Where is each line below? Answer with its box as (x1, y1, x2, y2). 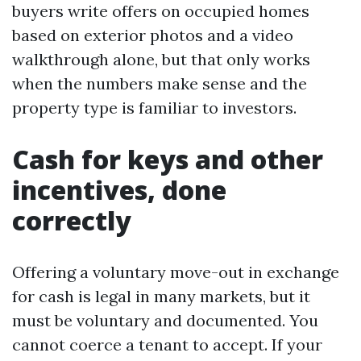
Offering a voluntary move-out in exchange (12, 262, 339, 282)
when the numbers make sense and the (12, 73, 307, 93)
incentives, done (12, 172, 226, 207)
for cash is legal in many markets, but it (12, 286, 310, 306)
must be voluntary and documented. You (12, 310, 318, 330)
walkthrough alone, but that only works (12, 49, 310, 69)
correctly (12, 203, 131, 238)
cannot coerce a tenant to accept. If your (12, 334, 322, 355)
